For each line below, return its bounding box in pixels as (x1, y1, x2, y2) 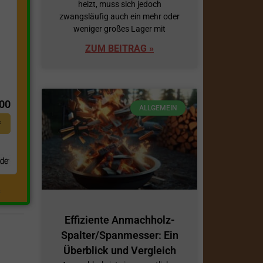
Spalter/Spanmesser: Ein (60, 229, 178, 242)
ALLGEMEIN (139, 104, 177, 113)
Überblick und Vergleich (63, 244, 176, 257)
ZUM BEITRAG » (85, 42, 154, 54)
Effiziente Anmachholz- (64, 214, 175, 227)
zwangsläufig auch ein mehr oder (59, 11, 180, 21)
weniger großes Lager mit (73, 23, 166, 33)
